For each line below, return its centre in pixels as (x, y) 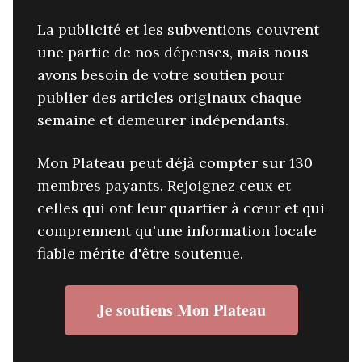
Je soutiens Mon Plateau (181, 310)
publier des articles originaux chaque (169, 98)
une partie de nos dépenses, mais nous (173, 53)
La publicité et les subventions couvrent (178, 30)
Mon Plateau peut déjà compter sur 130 (175, 163)
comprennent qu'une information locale (177, 231)
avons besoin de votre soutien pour (161, 75)
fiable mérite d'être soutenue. (140, 254)
